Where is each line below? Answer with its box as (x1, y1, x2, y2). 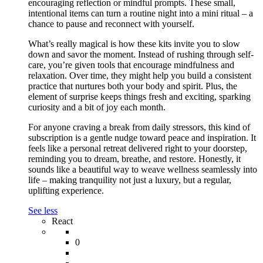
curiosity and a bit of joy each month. (28, 102, 166, 112)
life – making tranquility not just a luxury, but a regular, (28, 175, 231, 185)
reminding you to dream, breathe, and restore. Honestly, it (28, 154, 241, 164)
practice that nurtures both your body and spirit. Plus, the (28, 81, 237, 91)
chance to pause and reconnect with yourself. (28, 19, 194, 29)
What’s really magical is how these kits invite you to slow (28, 39, 240, 49)
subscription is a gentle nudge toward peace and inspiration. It (28, 133, 256, 143)
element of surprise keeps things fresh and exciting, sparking (28, 92, 251, 102)
